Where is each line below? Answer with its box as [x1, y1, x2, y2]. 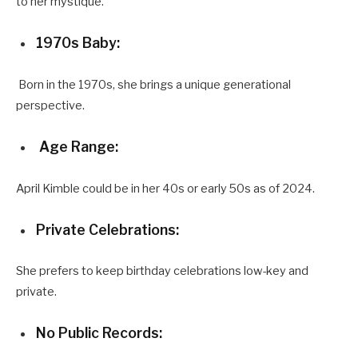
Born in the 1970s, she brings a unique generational [16, 77, 291, 92]
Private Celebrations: [36, 221, 179, 238]
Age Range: [36, 137, 121, 155]
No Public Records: [36, 324, 162, 342]
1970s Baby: [36, 34, 120, 51]
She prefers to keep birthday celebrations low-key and [16, 264, 308, 279]
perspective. [16, 97, 85, 113]
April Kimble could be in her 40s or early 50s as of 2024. [16, 181, 317, 196]
